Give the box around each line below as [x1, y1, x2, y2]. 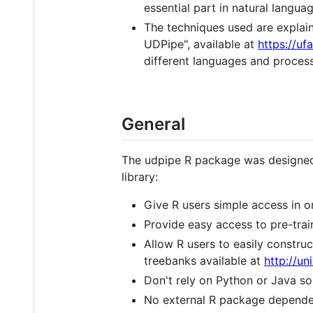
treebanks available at [144, 253, 264, 268]
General [122, 113, 185, 134]
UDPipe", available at [144, 36, 258, 51]
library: [122, 169, 158, 184]
